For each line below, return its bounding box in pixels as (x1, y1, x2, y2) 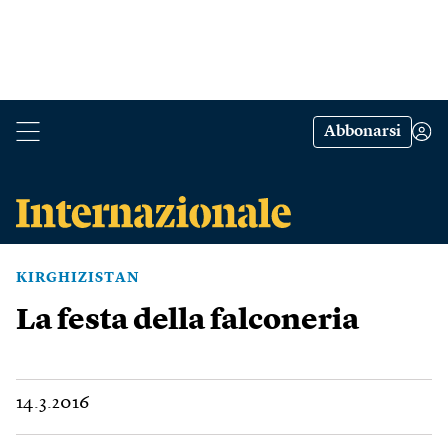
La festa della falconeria (16, 306, 359, 336)
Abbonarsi (324, 124, 401, 140)
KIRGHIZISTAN (16, 271, 140, 285)
